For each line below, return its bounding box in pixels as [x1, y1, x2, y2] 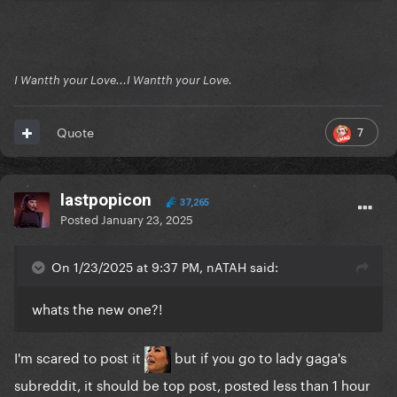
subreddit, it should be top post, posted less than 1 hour [14, 373, 370, 395]
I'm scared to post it [14, 346, 144, 368]
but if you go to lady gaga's [171, 346, 346, 368]
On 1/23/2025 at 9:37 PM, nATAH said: [51, 256, 278, 276]
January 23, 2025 [101, 209, 193, 228]
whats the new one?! [32, 297, 162, 319]
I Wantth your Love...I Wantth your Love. [14, 73, 232, 88]
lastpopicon [60, 190, 152, 211]
